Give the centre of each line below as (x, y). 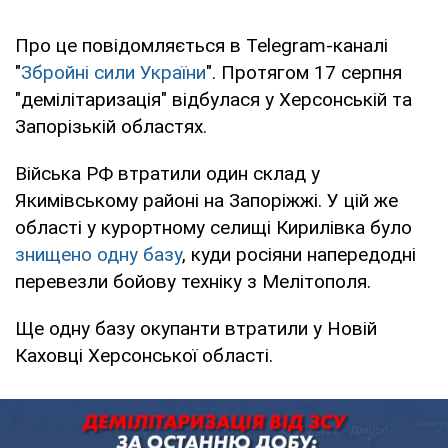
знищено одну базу (98, 254)
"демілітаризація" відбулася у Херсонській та (213, 99)
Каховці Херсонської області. (144, 355)
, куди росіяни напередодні (299, 254)
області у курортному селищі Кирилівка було (213, 227)
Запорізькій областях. (111, 126)
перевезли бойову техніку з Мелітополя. (193, 281)
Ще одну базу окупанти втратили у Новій (196, 328)
